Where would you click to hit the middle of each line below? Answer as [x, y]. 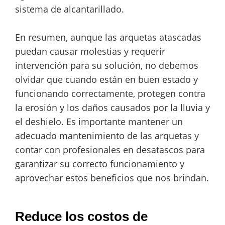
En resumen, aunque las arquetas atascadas [108, 37]
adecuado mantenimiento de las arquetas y [107, 136]
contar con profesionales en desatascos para [110, 150]
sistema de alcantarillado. [70, 9]
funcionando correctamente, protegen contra [110, 94]
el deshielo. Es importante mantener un [99, 122]
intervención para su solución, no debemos [107, 66]
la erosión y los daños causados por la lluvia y [113, 108]
